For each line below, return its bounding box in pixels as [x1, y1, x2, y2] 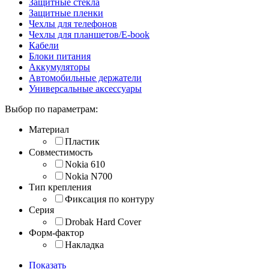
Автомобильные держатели [29, 72, 142, 83]
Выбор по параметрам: [5, 103, 98, 114]
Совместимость [29, 147, 92, 157]
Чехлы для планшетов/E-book [29, 29, 150, 40]
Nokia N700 [65, 171, 112, 181]
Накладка [65, 239, 104, 250]
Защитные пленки [29, 7, 103, 18]
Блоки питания [29, 50, 91, 61]
